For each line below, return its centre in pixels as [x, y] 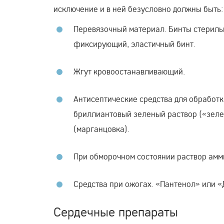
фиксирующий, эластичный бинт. [134, 43]
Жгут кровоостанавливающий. [129, 71]
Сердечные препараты [116, 211]
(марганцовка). [101, 128]
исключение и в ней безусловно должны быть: [138, 8]
